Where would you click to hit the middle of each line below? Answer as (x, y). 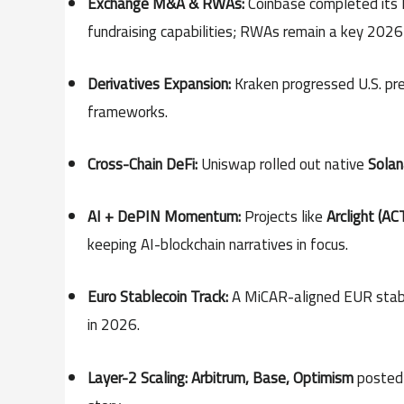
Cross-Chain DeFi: (142, 164)
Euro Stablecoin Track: (158, 297)
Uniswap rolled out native (283, 164)
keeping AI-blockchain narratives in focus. (218, 245)
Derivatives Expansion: (159, 83)
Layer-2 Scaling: (138, 377)
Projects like (284, 217)
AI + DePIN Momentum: (164, 217)
